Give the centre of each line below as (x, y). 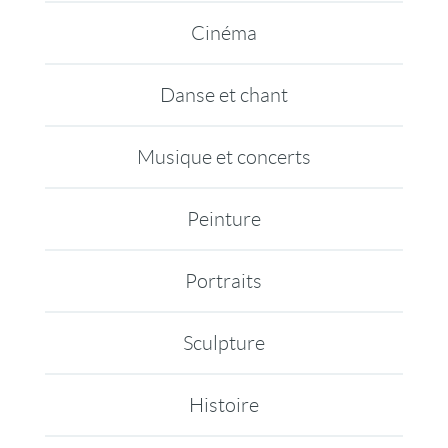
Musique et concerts (223, 156)
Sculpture (223, 342)
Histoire (223, 404)
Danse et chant (223, 94)
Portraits (224, 280)
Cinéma (223, 32)
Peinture (223, 218)
